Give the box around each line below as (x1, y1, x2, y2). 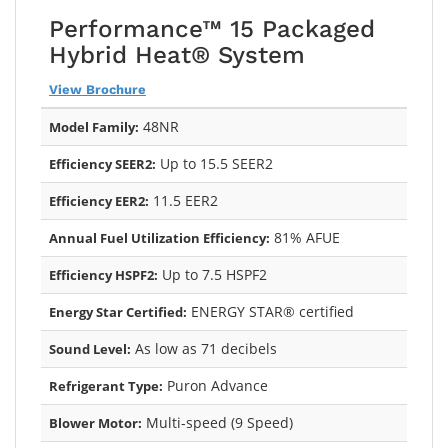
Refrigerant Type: (49, 376, 163, 395)
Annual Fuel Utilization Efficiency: (49, 228, 270, 247)
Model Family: (49, 117, 139, 136)
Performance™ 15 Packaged (49, 14, 375, 43)
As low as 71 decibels (131, 338, 277, 358)
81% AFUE (270, 227, 340, 247)
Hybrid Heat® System (49, 40, 305, 69)
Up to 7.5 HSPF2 (158, 264, 267, 284)
